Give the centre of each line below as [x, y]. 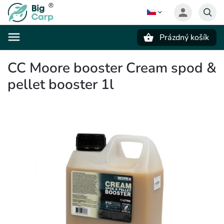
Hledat [57, 55]
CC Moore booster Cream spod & [112, 68]
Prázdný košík [184, 37]
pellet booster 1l [61, 84]
